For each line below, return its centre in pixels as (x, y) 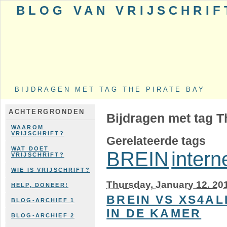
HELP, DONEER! (40, 185)
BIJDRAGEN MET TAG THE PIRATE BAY (110, 90)
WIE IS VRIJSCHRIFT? (51, 170)
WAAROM (27, 127)
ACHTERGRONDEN (47, 112)
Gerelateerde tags (156, 141)
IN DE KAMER (154, 214)
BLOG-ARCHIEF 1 (43, 200)
